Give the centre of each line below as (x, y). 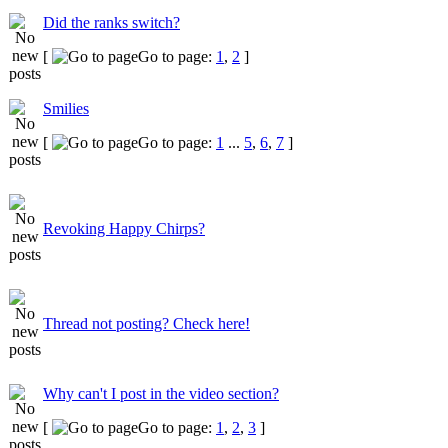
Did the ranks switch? (111, 22)
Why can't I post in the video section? (161, 393)
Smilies (66, 108)
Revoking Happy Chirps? (124, 228)
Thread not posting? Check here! (146, 323)
